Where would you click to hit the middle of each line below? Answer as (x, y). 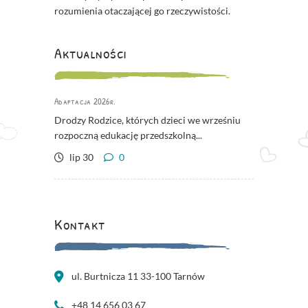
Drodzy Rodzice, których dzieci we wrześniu (147, 120)
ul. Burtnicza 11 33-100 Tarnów (138, 276)
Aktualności (90, 53)
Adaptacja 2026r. (85, 101)
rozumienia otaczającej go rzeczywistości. (142, 11)
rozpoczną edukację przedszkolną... (128, 135)
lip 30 (80, 157)
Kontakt (80, 224)
